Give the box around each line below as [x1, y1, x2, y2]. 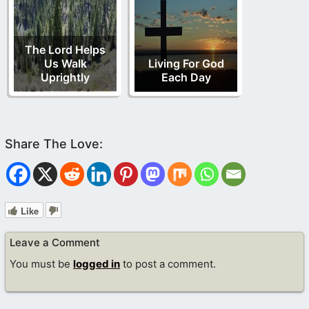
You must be [10, 257, 73, 270]
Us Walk [43, 57, 87, 71]
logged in [73, 257, 120, 270]
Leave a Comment [10, 236, 100, 250]
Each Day [161, 70, 211, 85]
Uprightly [41, 70, 90, 85]
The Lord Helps [25, 43, 106, 57]
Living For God [148, 57, 224, 71]
